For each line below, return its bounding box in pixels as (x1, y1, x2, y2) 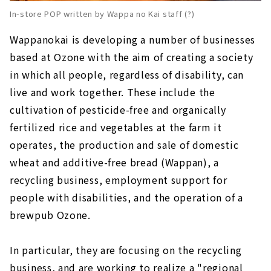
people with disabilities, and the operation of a (10, 190, 243, 205)
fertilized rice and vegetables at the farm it (10, 120, 222, 135)
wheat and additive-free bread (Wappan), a (10, 155, 219, 170)
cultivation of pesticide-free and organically (10, 102, 226, 117)
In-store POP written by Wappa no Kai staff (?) (10, 8, 195, 20)
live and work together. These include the (10, 85, 215, 100)
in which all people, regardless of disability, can (10, 67, 244, 82)
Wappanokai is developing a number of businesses (10, 32, 255, 47)
